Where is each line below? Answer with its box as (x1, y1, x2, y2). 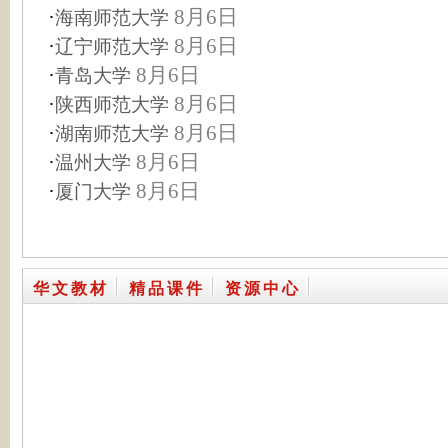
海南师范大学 (55, 7, 169, 28)
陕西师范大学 (55, 94, 169, 115)
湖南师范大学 (55, 123, 169, 144)
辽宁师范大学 (55, 36, 169, 57)
